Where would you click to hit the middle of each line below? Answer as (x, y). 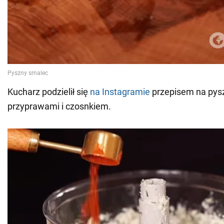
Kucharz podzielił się (49, 92)
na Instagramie (120, 92)
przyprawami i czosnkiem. (59, 106)
